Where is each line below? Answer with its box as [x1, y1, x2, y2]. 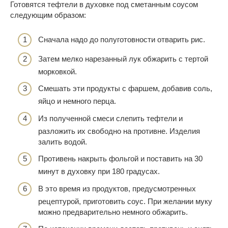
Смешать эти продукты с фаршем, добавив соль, [38, 84, 212, 93]
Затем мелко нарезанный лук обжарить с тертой [38, 54, 208, 63]
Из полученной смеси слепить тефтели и [38, 113, 183, 123]
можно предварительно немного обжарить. [38, 207, 188, 216]
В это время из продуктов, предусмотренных [38, 184, 196, 193]
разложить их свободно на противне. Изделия [38, 126, 200, 135]
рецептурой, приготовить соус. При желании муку [38, 196, 212, 206]
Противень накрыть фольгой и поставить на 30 [38, 154, 203, 163]
